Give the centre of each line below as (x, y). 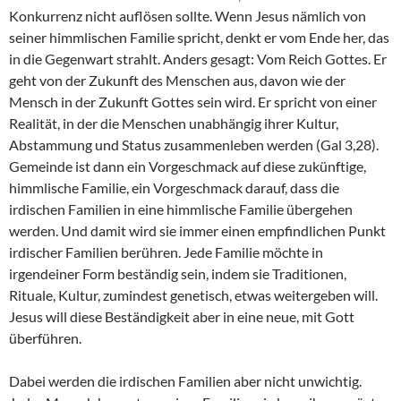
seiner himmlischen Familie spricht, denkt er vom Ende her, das (199, 37)
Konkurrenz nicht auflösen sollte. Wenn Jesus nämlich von (188, 15)
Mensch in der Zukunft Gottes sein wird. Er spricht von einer (193, 101)
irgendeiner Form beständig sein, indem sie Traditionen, (178, 273)
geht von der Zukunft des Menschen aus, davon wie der (177, 80)
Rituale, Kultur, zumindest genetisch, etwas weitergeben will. (193, 294)
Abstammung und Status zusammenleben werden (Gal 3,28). (194, 144)
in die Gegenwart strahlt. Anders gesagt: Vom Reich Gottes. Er (198, 58)
